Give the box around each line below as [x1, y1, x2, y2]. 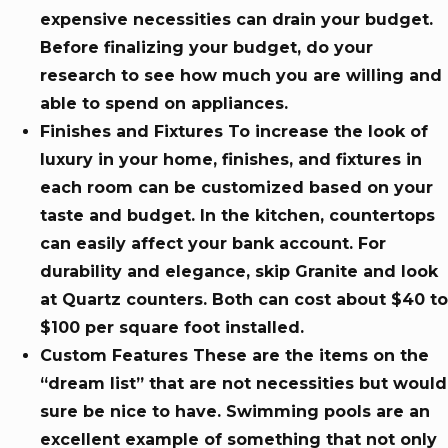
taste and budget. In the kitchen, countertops [40, 206, 435, 226]
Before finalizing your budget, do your [40, 38, 373, 58]
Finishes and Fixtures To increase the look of [40, 122, 428, 142]
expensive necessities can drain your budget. [40, 10, 433, 30]
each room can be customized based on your [40, 178, 433, 198]
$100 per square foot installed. [40, 318, 304, 338]
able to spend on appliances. [40, 94, 288, 114]
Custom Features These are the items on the [40, 346, 429, 366]
